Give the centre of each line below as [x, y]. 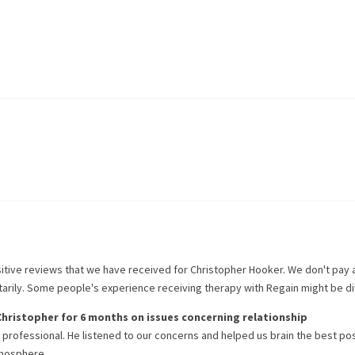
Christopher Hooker [237, 269]
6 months [104, 317]
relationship [275, 317]
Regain [282, 288]
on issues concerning [185, 317]
